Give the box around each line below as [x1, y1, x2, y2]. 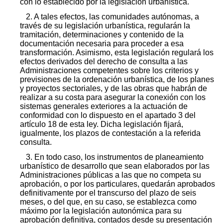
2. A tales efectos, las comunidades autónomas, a [26, 12, 199, 21]
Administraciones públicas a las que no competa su [20, 170, 201, 179]
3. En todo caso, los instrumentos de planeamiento [26, 152, 204, 161]
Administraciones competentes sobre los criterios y [20, 66, 199, 75]
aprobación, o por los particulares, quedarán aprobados [20, 179, 215, 188]
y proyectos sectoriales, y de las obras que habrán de [20, 84, 207, 93]
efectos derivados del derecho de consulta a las [20, 57, 188, 66]
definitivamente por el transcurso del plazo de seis [20, 188, 196, 197]
